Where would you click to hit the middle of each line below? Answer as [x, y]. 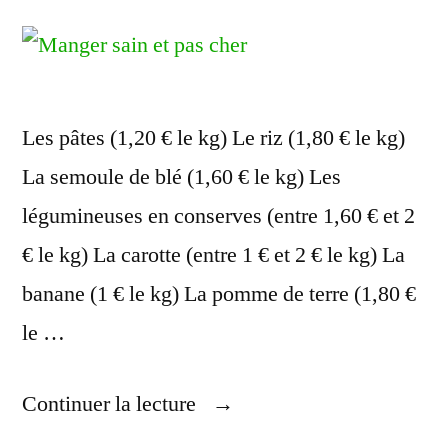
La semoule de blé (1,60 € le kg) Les [181, 177]
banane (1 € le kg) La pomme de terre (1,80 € [219, 294]
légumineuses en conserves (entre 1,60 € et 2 [218, 216]
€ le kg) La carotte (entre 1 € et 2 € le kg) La [213, 255]
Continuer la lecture [111, 404]
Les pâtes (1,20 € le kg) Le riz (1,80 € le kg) [213, 138]
